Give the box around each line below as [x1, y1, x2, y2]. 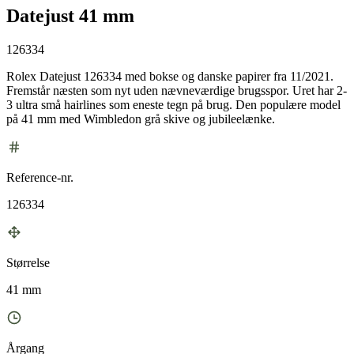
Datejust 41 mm [6, 5, 134, 26]
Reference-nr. [6, 170, 73, 184]
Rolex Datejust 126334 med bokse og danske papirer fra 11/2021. [6, 69, 333, 83]
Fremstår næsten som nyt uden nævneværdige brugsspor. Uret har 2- [6, 83, 347, 97]
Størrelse [6, 255, 50, 269]
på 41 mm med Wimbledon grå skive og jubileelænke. [6, 111, 275, 126]
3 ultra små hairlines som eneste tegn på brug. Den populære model [6, 97, 341, 111]
